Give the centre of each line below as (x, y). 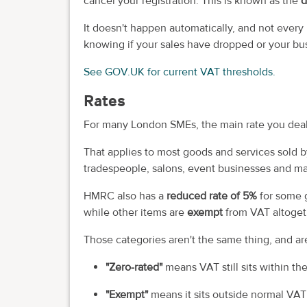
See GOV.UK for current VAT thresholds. (180, 72)
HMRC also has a (125, 196)
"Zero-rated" (135, 268)
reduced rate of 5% (212, 196)
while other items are (135, 213)
